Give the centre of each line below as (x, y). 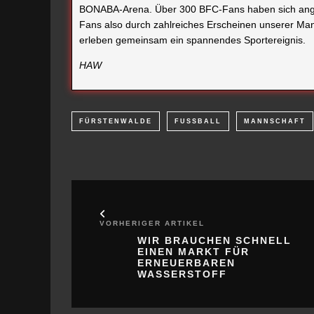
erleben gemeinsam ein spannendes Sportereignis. (192, 40)
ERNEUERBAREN (186, 263)
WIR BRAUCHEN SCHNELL (214, 241)
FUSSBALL (195, 122)
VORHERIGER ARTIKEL (152, 224)
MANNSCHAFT (275, 122)
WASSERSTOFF (182, 274)
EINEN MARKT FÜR (193, 252)
